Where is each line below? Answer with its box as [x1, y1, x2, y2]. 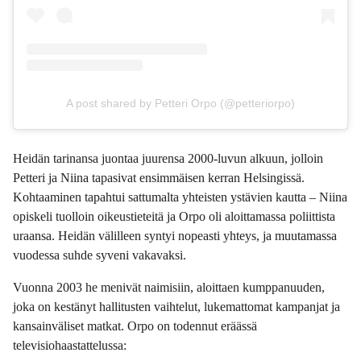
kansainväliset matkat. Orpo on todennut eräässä [13, 319, 257, 334]
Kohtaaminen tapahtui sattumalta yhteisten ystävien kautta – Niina [13, 190, 347, 205]
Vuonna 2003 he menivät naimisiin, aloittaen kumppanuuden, [13, 280, 325, 295]
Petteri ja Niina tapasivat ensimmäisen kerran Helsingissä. [13, 171, 305, 185]
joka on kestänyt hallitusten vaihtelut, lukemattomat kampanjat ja [13, 300, 340, 314]
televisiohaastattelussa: [13, 338, 127, 353]
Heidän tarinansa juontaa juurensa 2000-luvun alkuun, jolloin [13, 151, 323, 166]
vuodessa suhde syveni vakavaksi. [13, 248, 186, 263]
